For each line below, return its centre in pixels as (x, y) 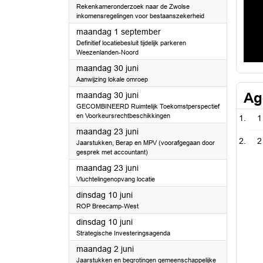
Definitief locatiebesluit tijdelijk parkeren (131, 43)
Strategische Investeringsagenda (123, 233)
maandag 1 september (119, 32)
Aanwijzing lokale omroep (112, 79)
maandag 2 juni (105, 249)
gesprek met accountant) (112, 152)
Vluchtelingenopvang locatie (116, 179)
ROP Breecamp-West (107, 206)
